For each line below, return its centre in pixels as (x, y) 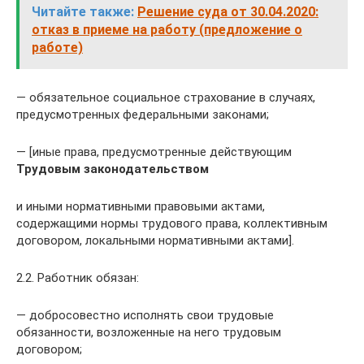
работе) (57, 48)
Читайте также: (83, 12)
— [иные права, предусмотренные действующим (154, 152)
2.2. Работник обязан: (78, 278)
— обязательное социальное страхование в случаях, (166, 97)
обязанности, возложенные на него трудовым (149, 332)
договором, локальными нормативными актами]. (155, 240)
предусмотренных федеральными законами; (143, 115)
